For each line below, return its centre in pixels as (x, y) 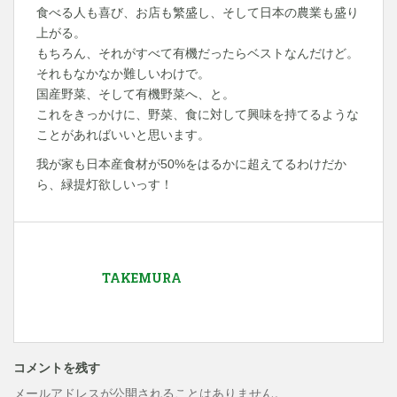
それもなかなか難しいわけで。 (123, 74)
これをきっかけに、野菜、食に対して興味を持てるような (198, 114)
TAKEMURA (142, 278)
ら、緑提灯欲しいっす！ (105, 184)
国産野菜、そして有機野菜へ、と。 (136, 94)
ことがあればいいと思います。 (123, 135)
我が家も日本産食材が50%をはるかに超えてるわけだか (191, 164)
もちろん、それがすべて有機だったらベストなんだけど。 (198, 53)
